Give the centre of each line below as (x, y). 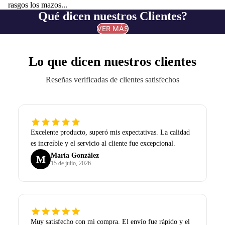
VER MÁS (113, 29)
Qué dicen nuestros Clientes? (113, 16)
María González (75, 155)
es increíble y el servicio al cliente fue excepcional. (103, 144)
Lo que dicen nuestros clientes (113, 62)
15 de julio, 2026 (71, 163)
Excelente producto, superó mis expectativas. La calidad (110, 133)
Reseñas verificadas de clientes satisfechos (113, 80)
